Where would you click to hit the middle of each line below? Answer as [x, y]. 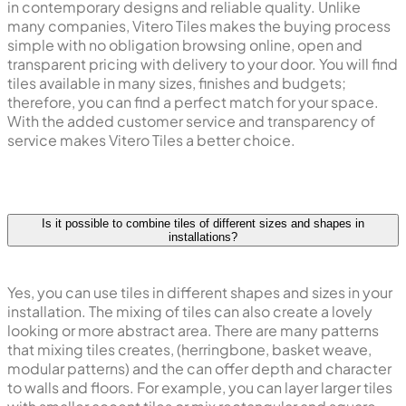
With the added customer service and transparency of [191, 121]
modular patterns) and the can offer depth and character [199, 368]
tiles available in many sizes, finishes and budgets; [177, 83]
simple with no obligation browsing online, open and [185, 45]
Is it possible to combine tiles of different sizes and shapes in [203, 224]
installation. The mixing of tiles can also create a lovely [190, 311]
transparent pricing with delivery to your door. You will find [203, 64]
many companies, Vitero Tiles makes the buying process [199, 26]
